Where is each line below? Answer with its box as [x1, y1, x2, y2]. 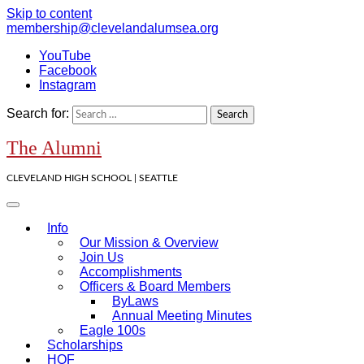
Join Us [80, 250, 123, 264]
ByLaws [112, 294, 158, 308]
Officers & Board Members [80, 279, 231, 293]
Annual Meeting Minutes [112, 309, 252, 323]
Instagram [39, 78, 96, 92]
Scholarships [47, 338, 123, 352]
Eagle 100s [80, 323, 145, 337]
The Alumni [6, 137, 102, 158]
